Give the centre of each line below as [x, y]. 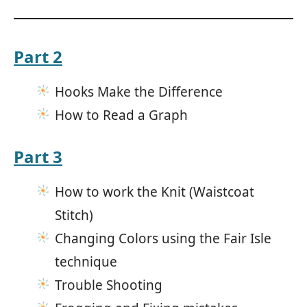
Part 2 [38, 56]
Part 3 [38, 156]
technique [86, 261]
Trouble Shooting [109, 285]
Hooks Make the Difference [139, 91]
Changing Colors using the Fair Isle [163, 238]
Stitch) [74, 215]
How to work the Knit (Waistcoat [155, 192]
